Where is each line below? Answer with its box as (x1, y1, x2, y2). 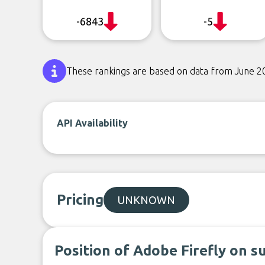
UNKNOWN (118, 194, 175, 206)
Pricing (57, 192, 104, 208)
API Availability (57, 118, 128, 128)
